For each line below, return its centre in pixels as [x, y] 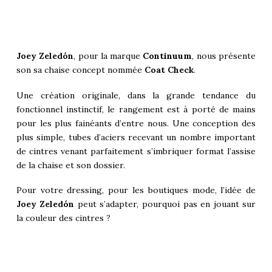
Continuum [168, 56]
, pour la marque [108, 56]
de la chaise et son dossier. [70, 165]
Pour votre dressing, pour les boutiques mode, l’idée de [136, 190]
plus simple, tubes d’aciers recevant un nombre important [136, 137]
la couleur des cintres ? [63, 218]
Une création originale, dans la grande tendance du [136, 95]
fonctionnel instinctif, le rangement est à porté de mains [136, 109]
